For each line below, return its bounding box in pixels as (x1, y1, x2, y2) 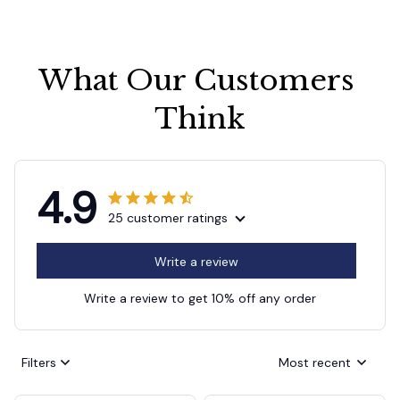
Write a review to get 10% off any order (84, 290, 316, 307)
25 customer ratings (108, 210, 228, 227)
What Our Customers (38, 62, 354, 99)
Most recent (279, 354, 351, 371)
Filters (21, 354, 56, 371)
